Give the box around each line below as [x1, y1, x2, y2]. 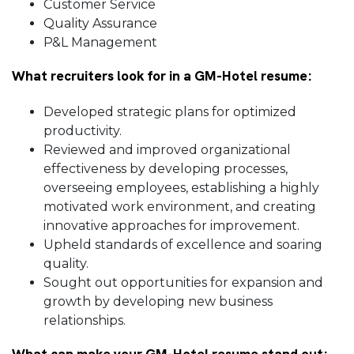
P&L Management [43, 35, 160, 51]
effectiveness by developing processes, [43, 161, 288, 177]
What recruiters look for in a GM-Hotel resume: [12, 67, 316, 85]
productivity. [43, 123, 125, 139]
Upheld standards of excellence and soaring [43, 237, 322, 253]
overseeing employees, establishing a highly [43, 180, 319, 196]
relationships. [43, 313, 129, 329]
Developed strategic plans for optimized [43, 104, 296, 120]
